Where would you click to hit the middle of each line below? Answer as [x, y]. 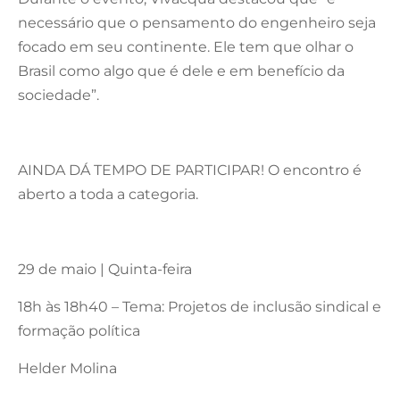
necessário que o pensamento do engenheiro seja [197, 22]
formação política [79, 330]
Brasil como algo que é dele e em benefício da [181, 71]
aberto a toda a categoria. [108, 194]
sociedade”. [58, 95]
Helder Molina [67, 368]
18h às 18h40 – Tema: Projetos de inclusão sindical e [200, 306]
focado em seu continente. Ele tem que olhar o [186, 46]
